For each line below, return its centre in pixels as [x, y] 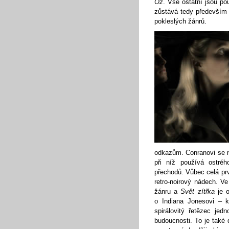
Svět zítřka [198, 191]
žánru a [168, 191]
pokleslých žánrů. [180, 21]
